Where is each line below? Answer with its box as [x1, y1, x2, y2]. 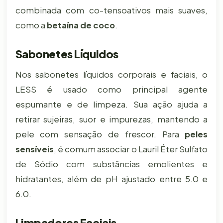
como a [15, 19, 47, 30]
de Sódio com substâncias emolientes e [15, 159, 208, 170]
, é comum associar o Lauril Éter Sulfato [53, 144, 208, 155]
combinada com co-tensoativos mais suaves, [15, 4, 208, 15]
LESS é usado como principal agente [15, 84, 208, 95]
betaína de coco [46, 19, 115, 30]
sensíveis [15, 144, 54, 155]
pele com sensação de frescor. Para [15, 129, 185, 140]
